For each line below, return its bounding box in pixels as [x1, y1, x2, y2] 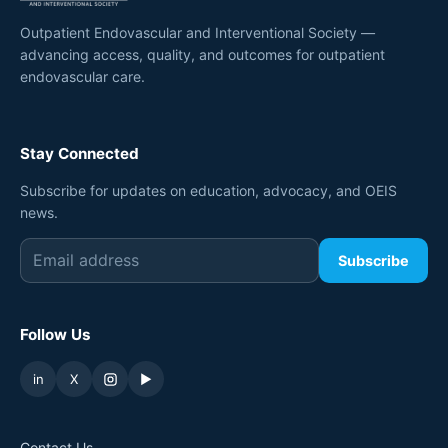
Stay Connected [20, 144, 139, 164]
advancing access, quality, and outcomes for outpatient [20, 46, 385, 64]
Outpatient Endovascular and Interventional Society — [20, 24, 375, 42]
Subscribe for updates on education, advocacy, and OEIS [20, 182, 397, 200]
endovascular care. [20, 68, 145, 86]
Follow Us [20, 325, 91, 345]
